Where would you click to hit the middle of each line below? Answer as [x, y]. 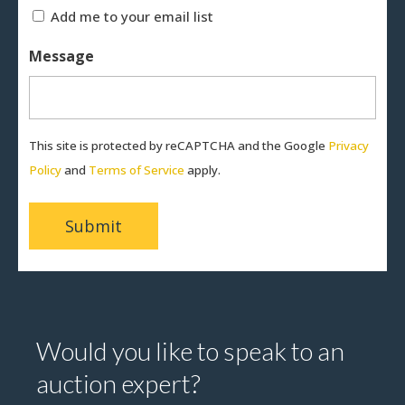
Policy [45, 170]
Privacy [348, 146]
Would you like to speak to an [190, 351]
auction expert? [118, 384]
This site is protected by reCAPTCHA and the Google [179, 146]
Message [61, 57]
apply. [202, 170]
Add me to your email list [132, 17]
